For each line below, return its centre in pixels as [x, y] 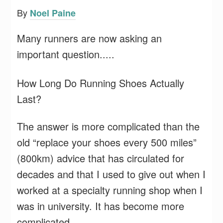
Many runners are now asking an [90, 38]
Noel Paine [53, 13]
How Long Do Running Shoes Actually [101, 83]
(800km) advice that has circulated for [101, 158]
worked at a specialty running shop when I [110, 190]
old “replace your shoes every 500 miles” [107, 142]
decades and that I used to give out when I [111, 174]
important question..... [66, 54]
